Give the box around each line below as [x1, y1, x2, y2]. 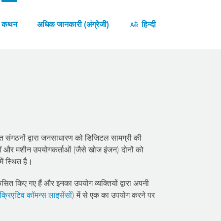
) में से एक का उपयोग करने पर [72, 190, 155, 200]
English [128, 57, 158, 66]
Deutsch [128, 106, 163, 115]
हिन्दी [140, 20, 156, 29]
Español [128, 131, 160, 140]
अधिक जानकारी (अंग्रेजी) [37, 20, 109, 29]
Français [128, 205, 161, 214]
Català [128, 81, 153, 91]
